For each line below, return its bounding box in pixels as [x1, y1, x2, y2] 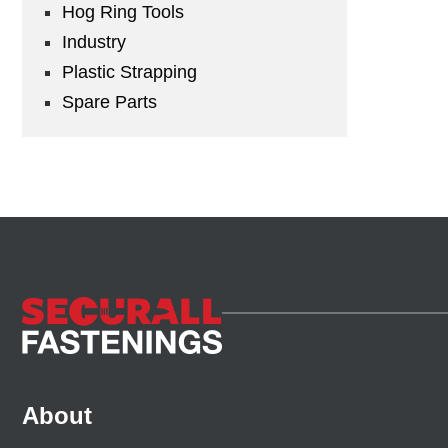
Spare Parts [62, 92, 157, 113]
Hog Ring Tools [62, 2, 184, 23]
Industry [62, 32, 126, 53]
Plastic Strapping [62, 62, 197, 83]
